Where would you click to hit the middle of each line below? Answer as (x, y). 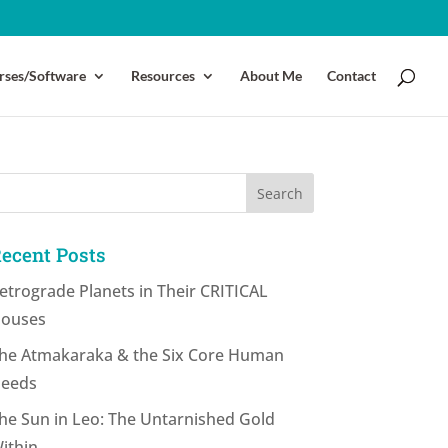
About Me (271, 75)
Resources (163, 75)
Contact (351, 75)
